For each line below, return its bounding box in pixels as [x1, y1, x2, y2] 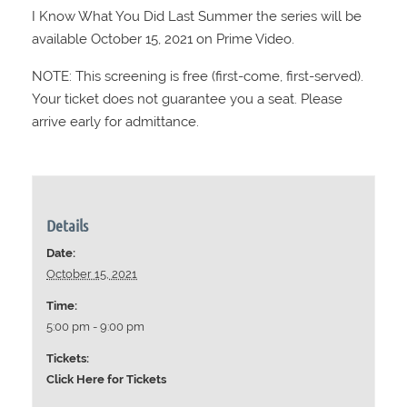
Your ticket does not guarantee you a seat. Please [32, 91, 342, 108]
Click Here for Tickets [46, 372, 167, 387]
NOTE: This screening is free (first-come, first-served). [32, 68, 363, 85]
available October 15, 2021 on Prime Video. [32, 31, 294, 48]
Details [46, 215, 89, 236]
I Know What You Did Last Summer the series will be [32, 8, 362, 25]
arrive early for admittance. [32, 114, 199, 131]
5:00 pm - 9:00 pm [46, 320, 145, 334]
